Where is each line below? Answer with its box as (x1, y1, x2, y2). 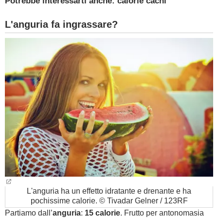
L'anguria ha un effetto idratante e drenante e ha (27, 187, 191, 195)
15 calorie (85, 209, 120, 217)
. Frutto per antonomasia (120, 209, 204, 217)
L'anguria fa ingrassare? (5, 19, 118, 30)
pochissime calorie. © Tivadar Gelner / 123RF (30, 197, 188, 205)
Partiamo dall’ (5, 209, 53, 217)
